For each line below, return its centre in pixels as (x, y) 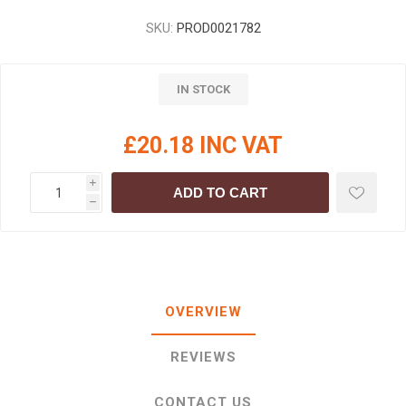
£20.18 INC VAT (203, 145)
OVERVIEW (203, 312)
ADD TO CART (220, 193)
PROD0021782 (218, 28)
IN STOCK (203, 89)
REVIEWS (203, 357)
